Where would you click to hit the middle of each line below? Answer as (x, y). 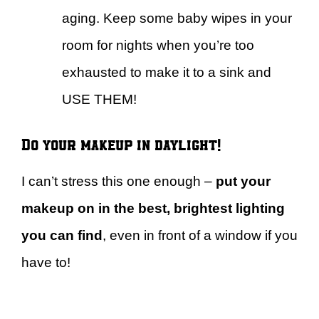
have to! (46, 262)
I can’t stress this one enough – (119, 181)
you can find (62, 235)
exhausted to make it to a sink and (167, 73)
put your (243, 181)
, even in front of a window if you (200, 235)
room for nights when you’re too (158, 46)
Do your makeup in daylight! (121, 143)
